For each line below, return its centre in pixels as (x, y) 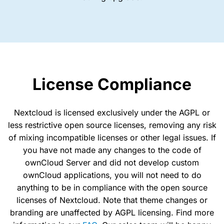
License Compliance (112, 84)
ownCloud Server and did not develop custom (112, 162)
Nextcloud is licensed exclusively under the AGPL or (112, 112)
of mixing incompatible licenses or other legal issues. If (112, 137)
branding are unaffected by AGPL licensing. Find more (112, 212)
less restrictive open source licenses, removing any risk (112, 125)
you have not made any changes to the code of (112, 150)
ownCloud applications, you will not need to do (112, 175)
